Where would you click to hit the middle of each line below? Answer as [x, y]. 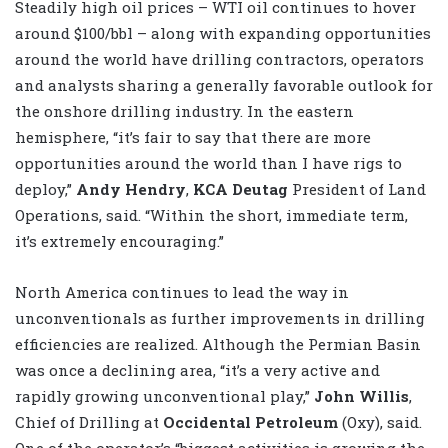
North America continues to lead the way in [182, 292]
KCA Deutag [242, 189]
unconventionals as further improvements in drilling [220, 318]
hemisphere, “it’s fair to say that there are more [193, 137]
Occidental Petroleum [250, 422]
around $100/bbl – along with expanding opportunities [223, 33]
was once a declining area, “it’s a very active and [197, 370]
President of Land [359, 189]
